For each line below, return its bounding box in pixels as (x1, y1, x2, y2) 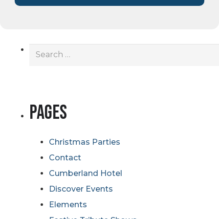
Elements (49, 200, 87, 210)
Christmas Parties (49, 137, 120, 147)
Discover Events (49, 184, 113, 194)
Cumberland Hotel (49, 169, 122, 178)
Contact (49, 153, 81, 163)
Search (29, 44, 56, 54)
